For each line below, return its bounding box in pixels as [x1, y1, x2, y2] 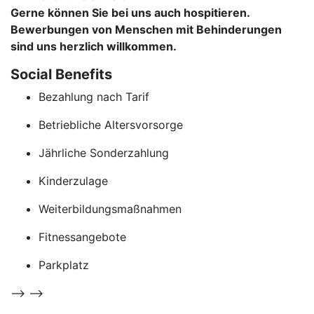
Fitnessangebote [39, 230, 126, 244]
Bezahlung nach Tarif [39, 90, 149, 104]
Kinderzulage [39, 174, 108, 188]
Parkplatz [39, 258, 89, 272]
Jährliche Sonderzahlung [39, 146, 169, 160]
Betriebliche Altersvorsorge [39, 118, 183, 132]
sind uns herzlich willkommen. [11, 39, 177, 53]
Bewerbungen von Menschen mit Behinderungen [11, 22, 282, 36]
